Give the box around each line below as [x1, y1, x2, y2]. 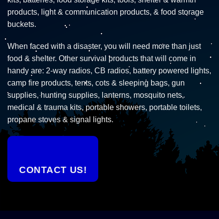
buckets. [7, 20, 36, 28]
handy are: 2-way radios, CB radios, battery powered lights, [7, 66, 211, 75]
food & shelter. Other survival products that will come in [7, 54, 196, 63]
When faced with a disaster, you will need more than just [7, 42, 201, 51]
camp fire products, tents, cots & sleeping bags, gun [7, 79, 185, 88]
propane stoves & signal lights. [7, 115, 113, 124]
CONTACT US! [19, 165, 87, 175]
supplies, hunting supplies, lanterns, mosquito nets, [7, 91, 184, 100]
